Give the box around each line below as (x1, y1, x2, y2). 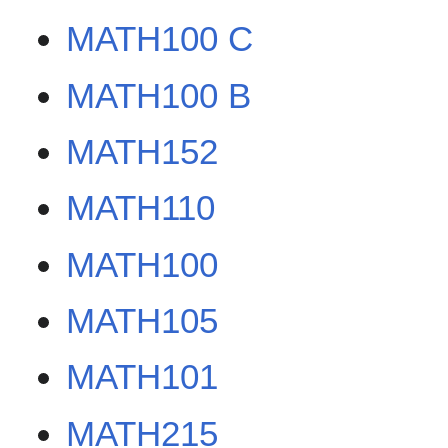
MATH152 (66, 131, 219, 171)
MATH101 (66, 357, 219, 397)
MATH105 (66, 301, 219, 341)
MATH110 (66, 188, 216, 228)
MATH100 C (66, 19, 254, 59)
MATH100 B (66, 75, 252, 115)
